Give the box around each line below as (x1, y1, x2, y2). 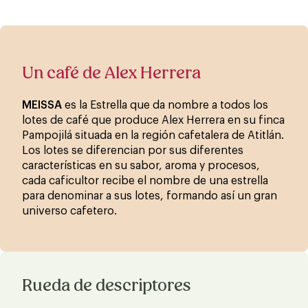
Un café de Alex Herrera (22, 61, 201, 83)
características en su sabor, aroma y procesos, (22, 159, 260, 171)
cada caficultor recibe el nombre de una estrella (22, 175, 268, 186)
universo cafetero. (22, 205, 117, 217)
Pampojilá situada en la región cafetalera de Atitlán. (22, 129, 284, 141)
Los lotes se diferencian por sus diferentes (22, 144, 243, 156)
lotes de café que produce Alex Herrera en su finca (22, 114, 285, 126)
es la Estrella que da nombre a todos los (62, 99, 268, 111)
